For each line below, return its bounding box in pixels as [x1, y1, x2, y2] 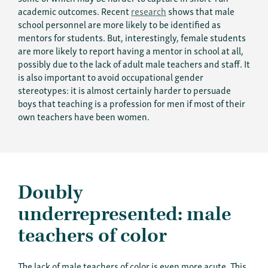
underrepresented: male [18, 201, 231, 227]
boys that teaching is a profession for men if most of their [18, 95, 245, 111]
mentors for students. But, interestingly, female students [18, 29, 246, 45]
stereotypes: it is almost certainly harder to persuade [18, 81, 231, 98]
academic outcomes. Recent [18, 2, 131, 19]
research [131, 2, 166, 19]
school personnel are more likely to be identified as [18, 16, 221, 32]
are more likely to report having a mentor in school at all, [18, 42, 243, 58]
